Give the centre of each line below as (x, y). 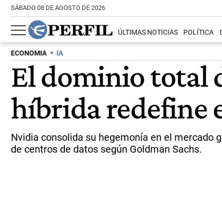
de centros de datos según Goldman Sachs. (106, 149)
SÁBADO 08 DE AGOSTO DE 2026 (58, 8)
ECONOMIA (29, 53)
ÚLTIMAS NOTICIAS (148, 33)
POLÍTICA (199, 33)
